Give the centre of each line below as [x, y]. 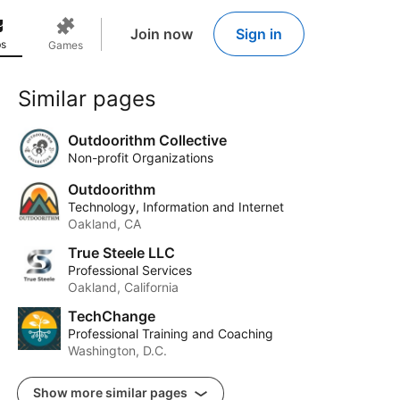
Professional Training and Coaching [171, 333]
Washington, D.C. [117, 350]
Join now [162, 34]
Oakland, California [123, 287]
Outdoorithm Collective [147, 140]
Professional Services [130, 270]
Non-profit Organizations [141, 158]
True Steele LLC [121, 253]
